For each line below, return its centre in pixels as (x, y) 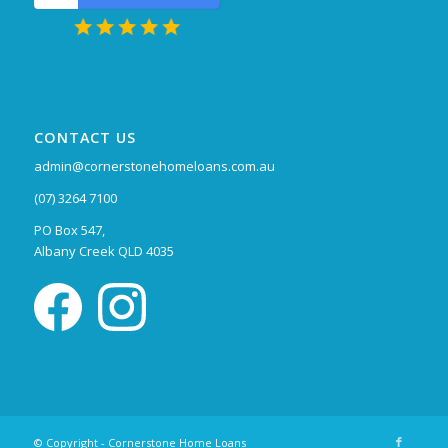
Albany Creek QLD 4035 (103, 251)
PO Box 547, (69, 230)
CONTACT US (84, 138)
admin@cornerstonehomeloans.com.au (154, 166)
